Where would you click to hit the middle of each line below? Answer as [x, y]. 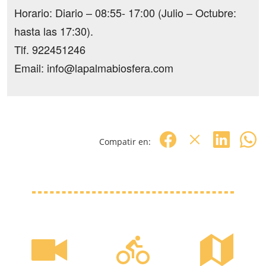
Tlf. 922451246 [50, 49]
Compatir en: [125, 141]
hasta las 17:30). [54, 31]
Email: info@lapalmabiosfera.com [94, 68]
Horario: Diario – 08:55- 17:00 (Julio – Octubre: [125, 12]
